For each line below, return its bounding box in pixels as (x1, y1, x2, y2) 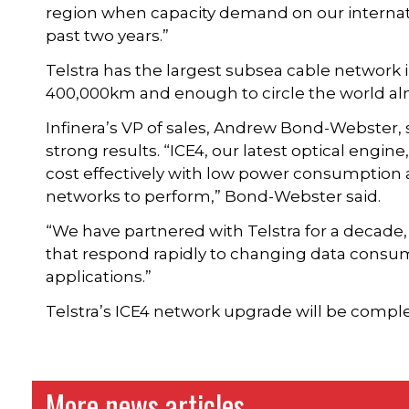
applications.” (46, 267, 152, 286)
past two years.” (46, 26, 170, 45)
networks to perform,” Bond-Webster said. (46, 186, 382, 205)
